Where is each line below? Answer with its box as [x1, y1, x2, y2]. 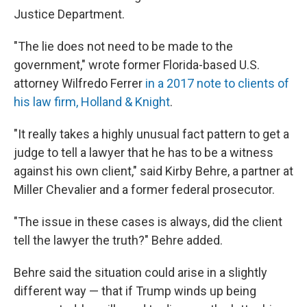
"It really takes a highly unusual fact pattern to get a [14, 127, 289, 141]
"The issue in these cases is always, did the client [14, 214, 282, 229]
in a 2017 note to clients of [145, 76, 289, 90]
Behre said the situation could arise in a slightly [14, 265, 267, 280]
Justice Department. [14, 7, 125, 21]
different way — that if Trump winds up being [14, 284, 256, 298]
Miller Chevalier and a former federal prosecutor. [14, 182, 275, 197]
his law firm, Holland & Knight [14, 95, 170, 109]
